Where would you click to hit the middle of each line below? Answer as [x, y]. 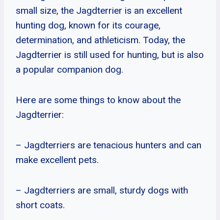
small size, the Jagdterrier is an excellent [99, 10]
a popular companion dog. [69, 69]
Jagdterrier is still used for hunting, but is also [110, 55]
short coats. [40, 205]
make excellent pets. [57, 160]
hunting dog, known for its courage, [88, 25]
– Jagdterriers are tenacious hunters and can [109, 145]
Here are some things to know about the [98, 100]
